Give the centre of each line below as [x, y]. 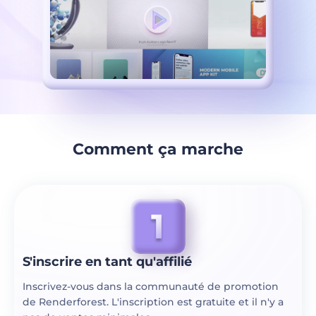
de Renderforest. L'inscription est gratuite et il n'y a [153, 302]
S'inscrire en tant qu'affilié [107, 262]
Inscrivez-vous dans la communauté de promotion [151, 286]
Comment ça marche [158, 149]
